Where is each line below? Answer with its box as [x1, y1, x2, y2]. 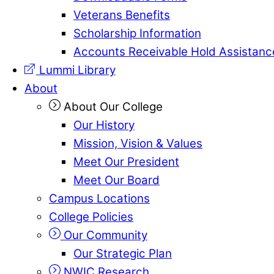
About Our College [60, 99, 163, 114]
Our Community [60, 228, 147, 242]
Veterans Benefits [73, 7, 170, 22]
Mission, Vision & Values [73, 136, 202, 150]
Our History [73, 117, 135, 132]
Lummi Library [35, 62, 116, 77]
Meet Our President [73, 154, 179, 169]
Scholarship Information [73, 26, 201, 40]
